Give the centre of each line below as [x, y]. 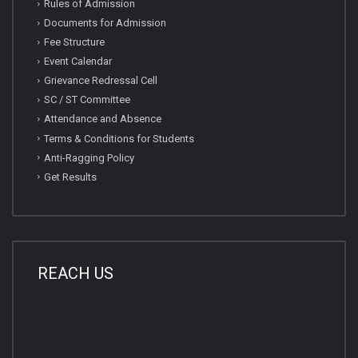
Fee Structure [74, 42]
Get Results [70, 177]
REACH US [76, 273]
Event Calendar [78, 62]
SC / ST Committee [87, 100]
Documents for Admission [105, 23]
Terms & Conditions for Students [119, 138]
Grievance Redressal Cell [101, 81]
